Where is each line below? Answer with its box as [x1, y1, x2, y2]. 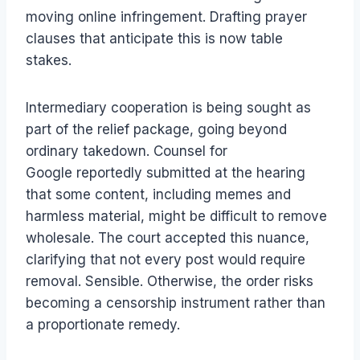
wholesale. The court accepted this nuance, [26, 229, 309, 246]
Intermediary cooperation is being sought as [26, 99, 311, 116]
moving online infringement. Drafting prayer [26, 8, 307, 25]
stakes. [26, 51, 72, 68]
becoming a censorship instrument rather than [26, 294, 325, 311]
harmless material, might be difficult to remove [26, 207, 327, 224]
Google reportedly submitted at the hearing [26, 164, 305, 181]
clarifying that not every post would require [26, 251, 305, 268]
